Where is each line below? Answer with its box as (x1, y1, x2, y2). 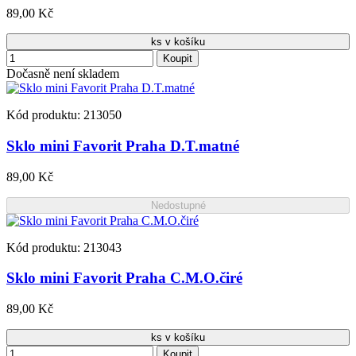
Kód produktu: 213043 (6, 240, 122, 254)
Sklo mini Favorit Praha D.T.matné (6, 137, 239, 154)
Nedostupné (150, 199, 206, 211)
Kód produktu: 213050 (6, 108, 122, 122)
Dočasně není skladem (6, 67, 119, 81)
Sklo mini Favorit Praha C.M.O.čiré (6, 269, 242, 287)
